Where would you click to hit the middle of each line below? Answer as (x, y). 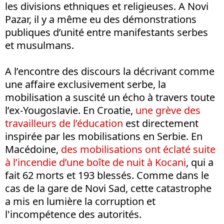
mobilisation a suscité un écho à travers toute (110, 97)
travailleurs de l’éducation (64, 123)
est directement (161, 123)
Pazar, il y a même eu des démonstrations (101, 19)
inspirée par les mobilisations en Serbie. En (104, 136)
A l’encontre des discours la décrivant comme (110, 71)
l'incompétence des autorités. (73, 214)
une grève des (168, 110)
